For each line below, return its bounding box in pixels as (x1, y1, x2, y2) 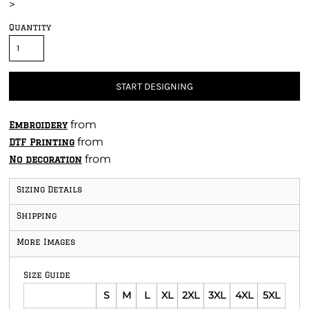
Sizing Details (17, 185, 82, 194)
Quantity (9, 23, 51, 32)
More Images (17, 237, 75, 246)
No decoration (9, 154, 82, 164)
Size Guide (23, 270, 70, 279)
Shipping (17, 211, 57, 220)
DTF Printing (9, 137, 74, 147)
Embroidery (9, 120, 68, 130)
